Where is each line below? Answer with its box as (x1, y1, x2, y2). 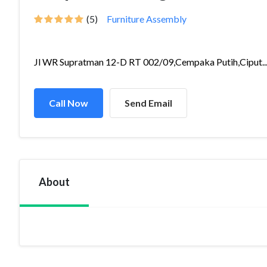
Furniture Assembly (107, 13, 187, 24)
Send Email (125, 97, 172, 108)
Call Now (49, 97, 88, 108)
